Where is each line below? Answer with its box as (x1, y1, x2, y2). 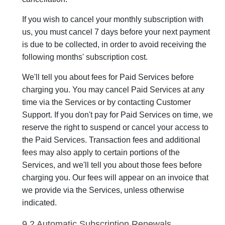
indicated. (22, 198, 57, 207)
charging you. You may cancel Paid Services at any (22, 85, 204, 94)
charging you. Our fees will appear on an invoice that (22, 173, 208, 182)
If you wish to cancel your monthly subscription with (22, 15, 203, 24)
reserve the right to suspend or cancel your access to (22, 123, 208, 132)
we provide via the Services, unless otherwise (22, 186, 184, 194)
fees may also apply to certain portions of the (22, 148, 180, 157)
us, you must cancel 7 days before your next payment (22, 28, 210, 36)
